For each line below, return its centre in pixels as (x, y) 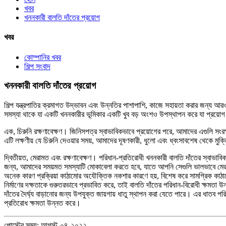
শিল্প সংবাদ (37, 66)
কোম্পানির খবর (43, 57)
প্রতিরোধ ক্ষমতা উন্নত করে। (42, 203)
